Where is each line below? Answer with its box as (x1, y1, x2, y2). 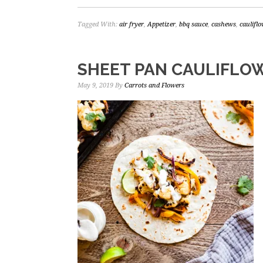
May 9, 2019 (77, 82, 113, 89)
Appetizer (147, 21, 176, 28)
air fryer (119, 21, 144, 28)
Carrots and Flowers (124, 82, 184, 89)
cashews (211, 21, 236, 28)
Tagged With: (77, 21, 119, 28)
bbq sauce (179, 21, 208, 28)
